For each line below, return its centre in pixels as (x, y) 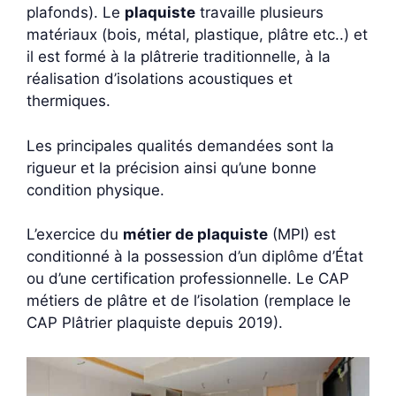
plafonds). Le (76, 12)
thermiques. (69, 101)
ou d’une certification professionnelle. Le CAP (188, 278)
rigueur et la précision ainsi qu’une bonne (171, 168)
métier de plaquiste (195, 234)
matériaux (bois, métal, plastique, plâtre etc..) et (197, 34)
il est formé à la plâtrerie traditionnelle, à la (179, 57)
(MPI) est (302, 234)
